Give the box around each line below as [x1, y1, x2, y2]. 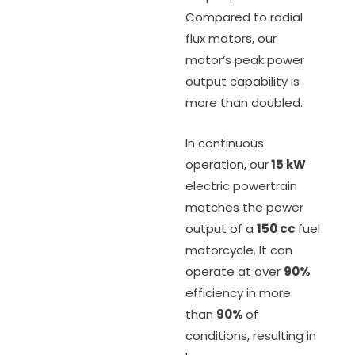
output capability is [185, 72, 300, 90]
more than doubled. [185, 94, 303, 111]
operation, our [185, 155, 269, 173]
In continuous [185, 134, 264, 151]
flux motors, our [185, 29, 277, 47]
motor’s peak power [185, 51, 304, 68]
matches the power [185, 198, 303, 216]
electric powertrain [185, 177, 297, 194]
